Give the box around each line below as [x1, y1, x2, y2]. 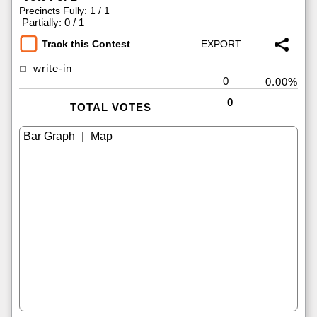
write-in [30, 62, 72, 74]
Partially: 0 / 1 [22, 16, 84, 28]
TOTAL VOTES [69, 101, 151, 113]
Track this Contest [42, 38, 130, 50]
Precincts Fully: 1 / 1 [19, 5, 110, 16]
